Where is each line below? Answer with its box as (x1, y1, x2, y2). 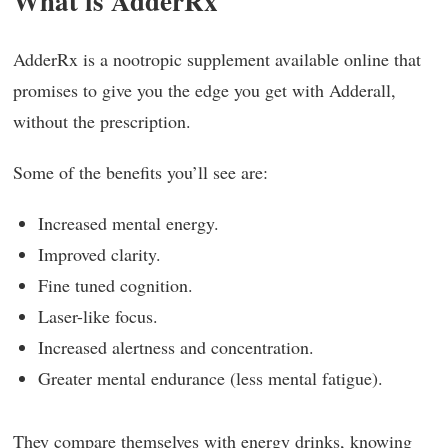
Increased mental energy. (38, 211, 219, 235)
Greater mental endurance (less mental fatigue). (38, 366, 383, 390)
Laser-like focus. (38, 304, 158, 328)
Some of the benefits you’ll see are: (13, 160, 268, 184)
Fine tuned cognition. (38, 273, 193, 297)
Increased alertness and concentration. (38, 335, 314, 359)
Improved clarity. (38, 242, 161, 266)
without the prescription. (13, 109, 191, 133)
